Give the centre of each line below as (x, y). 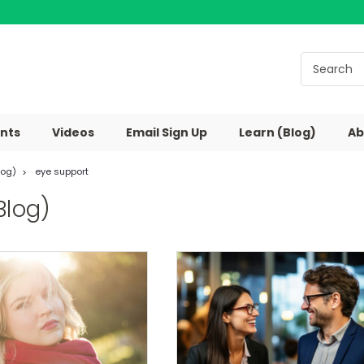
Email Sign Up (166, 132)
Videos (73, 132)
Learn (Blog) (277, 132)
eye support (62, 171)
